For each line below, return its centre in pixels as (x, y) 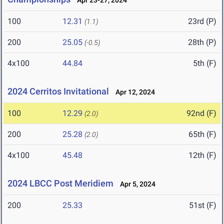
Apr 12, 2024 (133, 92)
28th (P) (202, 42)
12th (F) (202, 155)
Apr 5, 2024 (135, 184)
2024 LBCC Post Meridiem (60, 183)
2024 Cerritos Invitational (58, 91)
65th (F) (202, 134)
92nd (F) (201, 113)
